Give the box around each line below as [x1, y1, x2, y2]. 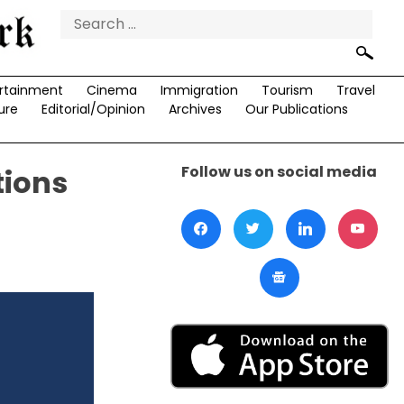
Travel [335, 81, 375, 100]
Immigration [160, 81, 238, 100]
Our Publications [244, 100, 348, 119]
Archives [168, 100, 222, 119]
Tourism [261, 81, 313, 100]
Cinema [86, 81, 137, 100]
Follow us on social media [181, 161, 378, 183]
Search [60, 8, 111, 30]
